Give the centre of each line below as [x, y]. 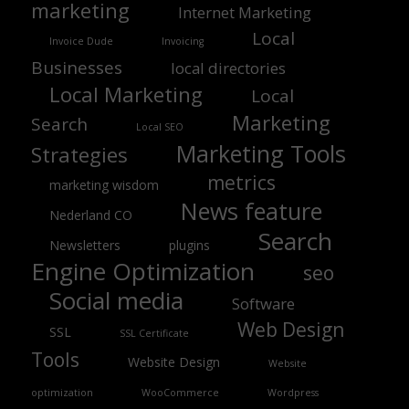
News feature [251, 210]
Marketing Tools [261, 153]
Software [263, 303]
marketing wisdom [104, 184]
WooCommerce [180, 392]
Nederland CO [90, 215]
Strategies [79, 154]
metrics [241, 182]
